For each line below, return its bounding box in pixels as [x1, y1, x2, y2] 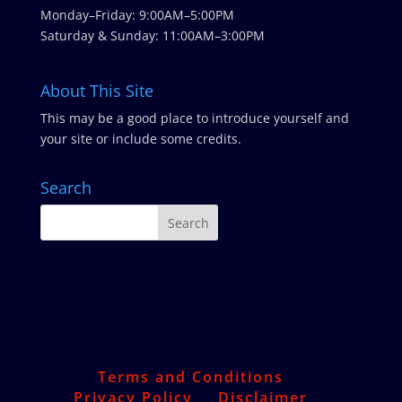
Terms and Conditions [98, 366, 284, 387]
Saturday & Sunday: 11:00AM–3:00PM [39, 27, 265, 44]
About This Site [39, 80, 153, 102]
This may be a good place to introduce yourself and [39, 109, 349, 127]
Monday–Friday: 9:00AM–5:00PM [39, 6, 234, 23]
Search [39, 177, 92, 199]
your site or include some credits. [39, 130, 241, 148]
